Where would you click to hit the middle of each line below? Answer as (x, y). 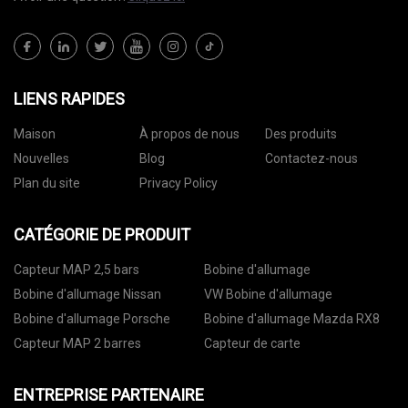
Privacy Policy (178, 184)
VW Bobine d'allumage (268, 295)
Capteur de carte (252, 344)
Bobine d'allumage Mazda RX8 (292, 319)
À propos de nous (189, 134)
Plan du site (47, 184)
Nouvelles (41, 159)
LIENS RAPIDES (69, 99)
